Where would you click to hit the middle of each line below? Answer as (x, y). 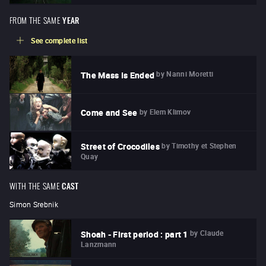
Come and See (109, 112)
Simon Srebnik (34, 205)
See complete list (59, 41)
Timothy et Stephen (204, 146)
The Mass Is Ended (118, 75)
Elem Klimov (170, 111)
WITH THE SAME (35, 185)
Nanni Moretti (190, 74)
